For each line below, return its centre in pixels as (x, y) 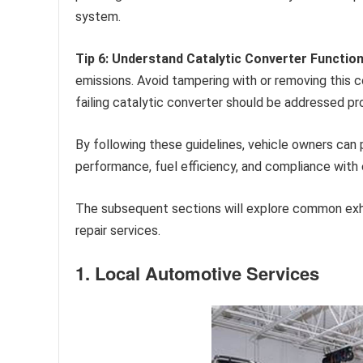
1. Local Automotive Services (197, 273)
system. (98, 17)
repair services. (118, 231)
